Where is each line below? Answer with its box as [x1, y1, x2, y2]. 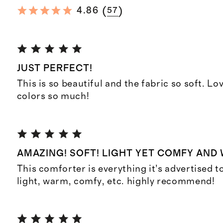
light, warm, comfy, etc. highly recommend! [16, 177, 215, 187]
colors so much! [16, 92, 90, 102]
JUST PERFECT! [16, 64, 93, 74]
